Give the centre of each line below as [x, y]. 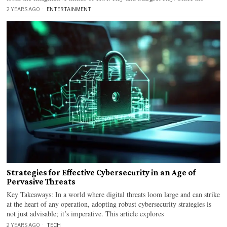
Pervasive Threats [41, 181]
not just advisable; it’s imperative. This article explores [85, 213]
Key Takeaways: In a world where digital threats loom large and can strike [113, 194]
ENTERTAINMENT [69, 9]
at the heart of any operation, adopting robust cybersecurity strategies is [109, 204]
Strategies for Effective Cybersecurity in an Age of [101, 172]
